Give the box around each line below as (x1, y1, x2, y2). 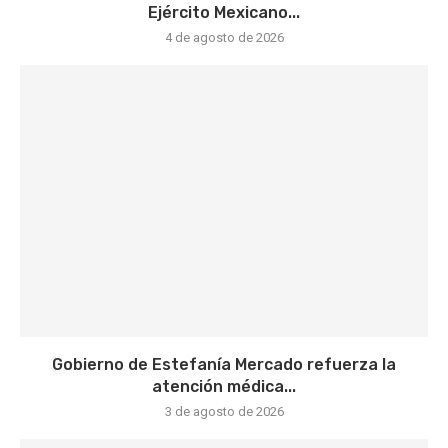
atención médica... (152, 377, 296, 397)
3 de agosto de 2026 (164, 404, 284, 420)
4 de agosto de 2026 (164, 30, 284, 46)
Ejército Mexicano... (148, 3, 300, 23)
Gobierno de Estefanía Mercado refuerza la (52, 355, 396, 375)
